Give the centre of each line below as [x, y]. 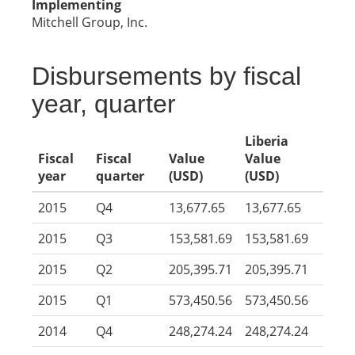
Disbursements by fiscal [166, 76]
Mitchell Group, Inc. [90, 22]
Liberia [267, 141]
